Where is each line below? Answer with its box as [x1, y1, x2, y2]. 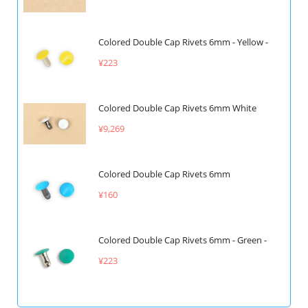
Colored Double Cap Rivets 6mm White [98, 101, 256, 114]
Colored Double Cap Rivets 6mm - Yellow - [98, 35, 268, 48]
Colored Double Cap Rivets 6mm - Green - [98, 234, 267, 247]
